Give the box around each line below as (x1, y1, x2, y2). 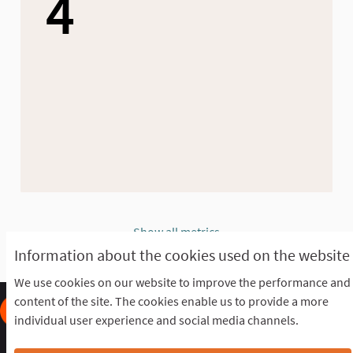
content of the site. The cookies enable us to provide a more (14, 293, 329, 310)
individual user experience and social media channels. (14, 312, 299, 329)
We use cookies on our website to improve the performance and (14, 274, 351, 291)
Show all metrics (133, 224, 220, 240)
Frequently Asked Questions (31, 335, 180, 351)
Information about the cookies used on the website (14, 245, 350, 266)
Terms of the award (207, 335, 310, 351)
